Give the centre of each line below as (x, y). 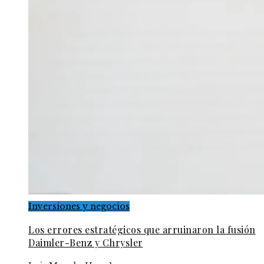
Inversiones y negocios (79, 207)
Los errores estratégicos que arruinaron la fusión (142, 230)
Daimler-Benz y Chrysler (86, 243)
